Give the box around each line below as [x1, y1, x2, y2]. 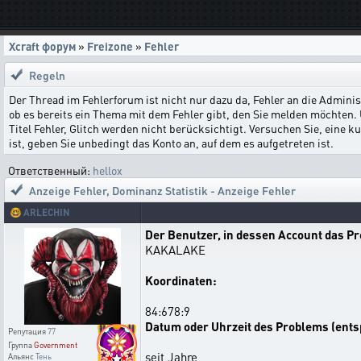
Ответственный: [8, 163, 93, 177]
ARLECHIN [23, 206, 70, 218]
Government [34, 340, 77, 350]
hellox [93, 163, 122, 177]
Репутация [8, 326, 48, 336]
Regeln [29, 68, 65, 82]
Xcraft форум [9, 39, 76, 53]
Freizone [87, 39, 133, 53]
